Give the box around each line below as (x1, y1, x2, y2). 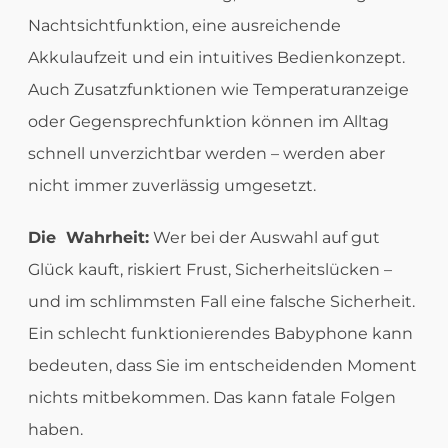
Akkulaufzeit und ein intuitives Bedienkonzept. (27, 48, 405, 68)
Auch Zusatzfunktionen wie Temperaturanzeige (27, 80, 409, 100)
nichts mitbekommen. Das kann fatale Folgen (27, 388, 396, 408)
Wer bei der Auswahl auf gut (148, 228, 380, 248)
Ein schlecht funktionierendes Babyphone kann (27, 324, 413, 344)
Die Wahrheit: (27, 228, 149, 248)
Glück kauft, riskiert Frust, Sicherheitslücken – (27, 260, 392, 280)
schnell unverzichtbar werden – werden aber (27, 144, 385, 164)
